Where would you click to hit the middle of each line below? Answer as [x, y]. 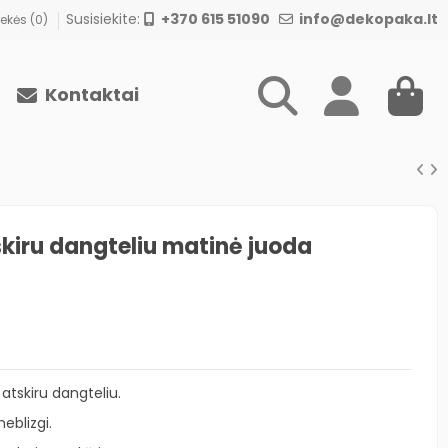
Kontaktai [89, 94]
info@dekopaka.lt [365, 19]
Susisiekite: [104, 19]
